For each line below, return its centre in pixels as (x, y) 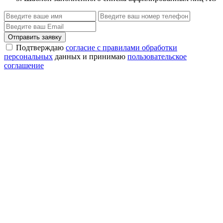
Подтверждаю (41, 47)
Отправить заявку (35, 37)
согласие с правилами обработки (121, 47)
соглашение (24, 65)
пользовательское (157, 56)
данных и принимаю (90, 56)
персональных (28, 56)
